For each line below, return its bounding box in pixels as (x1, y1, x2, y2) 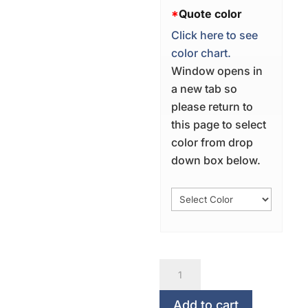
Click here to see (171, 27, 258, 42)
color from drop (171, 135, 254, 149)
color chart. (171, 45, 232, 60)
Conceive (159, 261, 209, 274)
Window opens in (171, 63, 263, 78)
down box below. (171, 153, 261, 167)
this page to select (171, 117, 267, 131)
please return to (171, 99, 254, 113)
